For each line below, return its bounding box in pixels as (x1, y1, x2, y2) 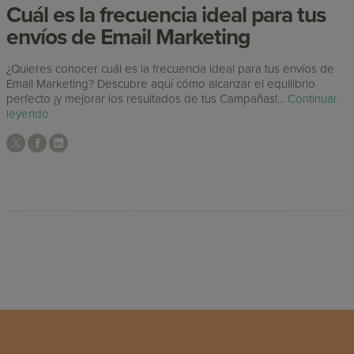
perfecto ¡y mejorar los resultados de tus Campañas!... (6, 91, 288, 106)
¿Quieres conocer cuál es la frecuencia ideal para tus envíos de (6, 61, 335, 76)
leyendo (6, 106, 50, 121)
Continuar (288, 91, 338, 106)
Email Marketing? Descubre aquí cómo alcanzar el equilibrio (6, 76, 316, 91)
